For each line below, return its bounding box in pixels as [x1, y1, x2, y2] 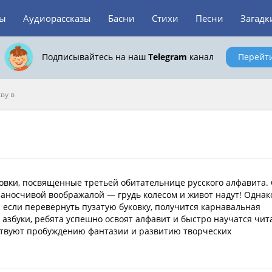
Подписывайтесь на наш [41, 51, 148, 63]
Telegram [148, 51, 187, 63]
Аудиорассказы [23, 12, 91, 24]
